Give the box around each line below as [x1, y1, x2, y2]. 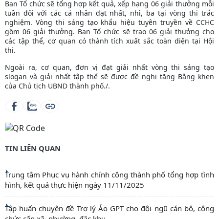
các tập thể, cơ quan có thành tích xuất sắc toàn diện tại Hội [5, 36, 214, 45]
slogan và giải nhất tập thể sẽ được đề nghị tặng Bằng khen [5, 71, 214, 81]
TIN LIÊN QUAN [5, 143, 61, 153]
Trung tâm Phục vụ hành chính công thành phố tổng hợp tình [5, 170, 214, 180]
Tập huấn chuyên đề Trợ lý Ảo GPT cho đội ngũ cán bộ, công [5, 203, 214, 214]
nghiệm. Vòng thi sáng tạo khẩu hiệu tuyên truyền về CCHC [5, 17, 214, 27]
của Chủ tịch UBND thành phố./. [5, 81, 110, 90]
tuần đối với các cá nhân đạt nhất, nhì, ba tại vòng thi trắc [5, 8, 214, 18]
